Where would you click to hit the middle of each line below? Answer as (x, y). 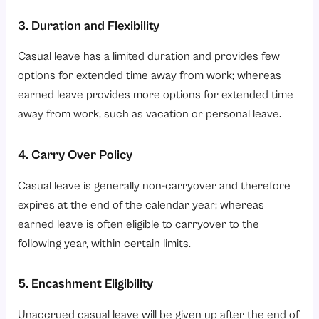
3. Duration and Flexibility (89, 26)
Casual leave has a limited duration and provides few (149, 57)
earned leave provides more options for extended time (156, 95)
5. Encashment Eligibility (86, 284)
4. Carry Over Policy (75, 155)
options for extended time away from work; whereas (150, 76)
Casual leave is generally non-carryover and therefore (155, 186)
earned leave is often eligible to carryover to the (139, 224)
